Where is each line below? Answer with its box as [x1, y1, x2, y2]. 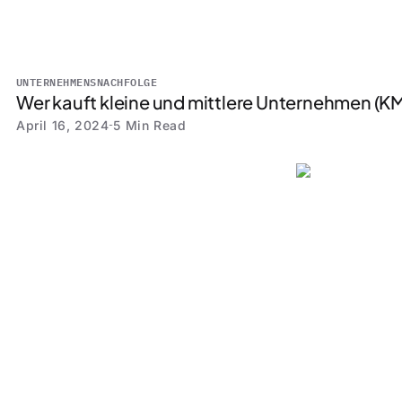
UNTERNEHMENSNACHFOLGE [15, 72, 158, 91]
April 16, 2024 [15, 117, 109, 133]
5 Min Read [113, 117, 187, 133]
